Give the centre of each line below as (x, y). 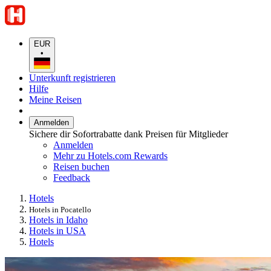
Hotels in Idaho (58, 220)
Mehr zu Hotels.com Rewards (110, 155)
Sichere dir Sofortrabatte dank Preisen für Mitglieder (129, 134)
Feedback (72, 177)
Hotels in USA (57, 230)
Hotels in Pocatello (60, 209)
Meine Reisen (55, 99)
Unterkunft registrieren (72, 77)
